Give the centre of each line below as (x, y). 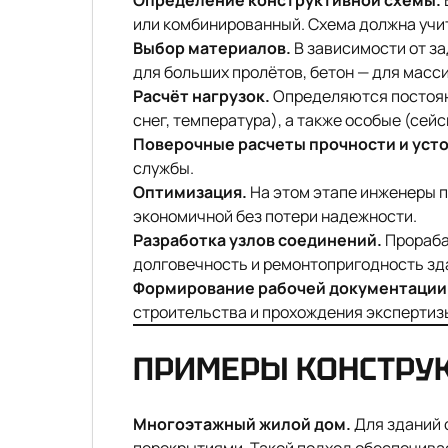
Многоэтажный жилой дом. (242, 424)
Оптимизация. (190, 192)
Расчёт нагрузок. (201, 96)
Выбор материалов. (212, 48)
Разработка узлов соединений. (257, 240)
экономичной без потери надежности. (275, 216)
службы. (163, 168)
